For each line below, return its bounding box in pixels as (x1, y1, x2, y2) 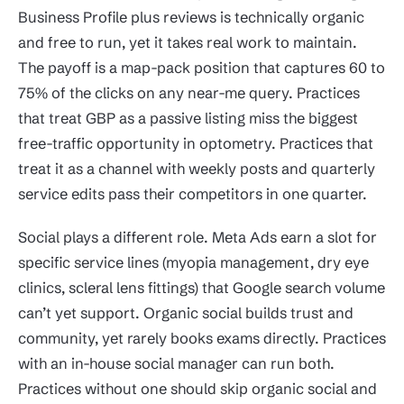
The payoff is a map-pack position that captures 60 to (18, 58, 385, 77)
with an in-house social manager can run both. (18, 353, 335, 372)
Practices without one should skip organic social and (18, 379, 377, 398)
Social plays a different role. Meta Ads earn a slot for (18, 227, 377, 246)
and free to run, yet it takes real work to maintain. (18, 32, 357, 51)
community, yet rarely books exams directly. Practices (18, 328, 386, 347)
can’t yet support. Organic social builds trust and (18, 303, 353, 322)
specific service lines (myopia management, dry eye (18, 252, 369, 271)
